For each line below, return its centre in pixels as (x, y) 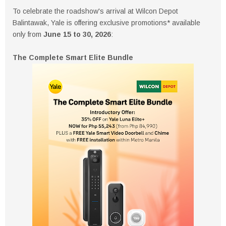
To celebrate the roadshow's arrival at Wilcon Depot (95, 11)
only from (28, 34)
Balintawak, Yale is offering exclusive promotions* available (106, 22)
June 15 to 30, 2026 (77, 34)
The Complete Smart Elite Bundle (73, 57)
